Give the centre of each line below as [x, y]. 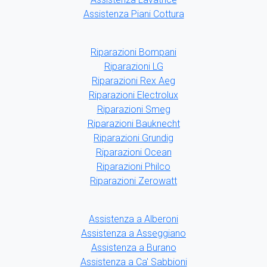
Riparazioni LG [133, 67]
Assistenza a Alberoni [133, 219]
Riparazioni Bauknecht [133, 124]
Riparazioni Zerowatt [133, 181]
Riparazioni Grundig [133, 138]
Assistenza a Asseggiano [133, 234]
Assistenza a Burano [133, 248]
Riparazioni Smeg [133, 110]
